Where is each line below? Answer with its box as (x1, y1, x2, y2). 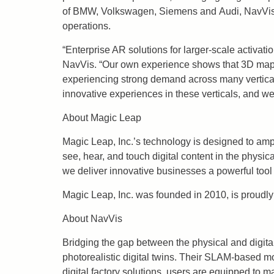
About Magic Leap (62, 113, 141, 123)
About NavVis (62, 213, 122, 224)
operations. (62, 21, 111, 31)
